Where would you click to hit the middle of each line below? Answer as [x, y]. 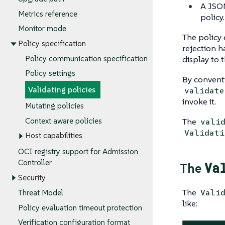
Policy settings [50, 73]
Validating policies [62, 90]
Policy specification [52, 44]
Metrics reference [48, 14]
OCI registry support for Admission [78, 152]
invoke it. [199, 101]
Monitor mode [42, 29]
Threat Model [41, 193]
